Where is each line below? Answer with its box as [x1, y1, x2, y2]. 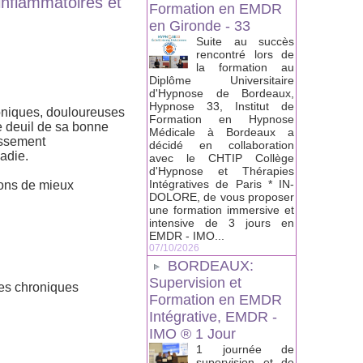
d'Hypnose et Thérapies [149, 164, 294, 178]
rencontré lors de [196, 48, 294, 62]
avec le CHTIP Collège [149, 152, 294, 165]
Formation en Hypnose [149, 113, 294, 126]
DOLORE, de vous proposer [149, 190, 294, 204]
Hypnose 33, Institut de [149, 100, 294, 113]
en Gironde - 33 [149, 18, 250, 35]
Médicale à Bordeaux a [149, 126, 294, 139]
